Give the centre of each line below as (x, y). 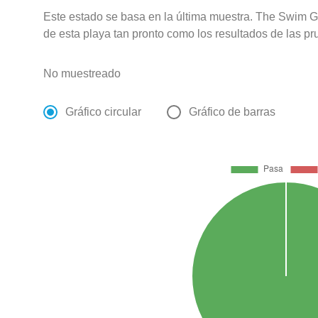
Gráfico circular (104, 112)
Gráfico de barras (232, 112)
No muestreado (82, 74)
